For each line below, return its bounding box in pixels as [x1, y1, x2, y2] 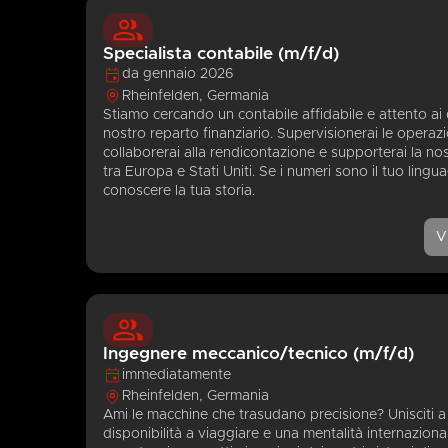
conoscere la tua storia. [103, 183, 256, 198]
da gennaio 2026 [122, 67, 235, 82]
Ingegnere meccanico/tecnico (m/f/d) [103, 345, 415, 364]
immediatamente [122, 367, 232, 382]
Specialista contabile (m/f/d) [103, 44, 340, 63]
